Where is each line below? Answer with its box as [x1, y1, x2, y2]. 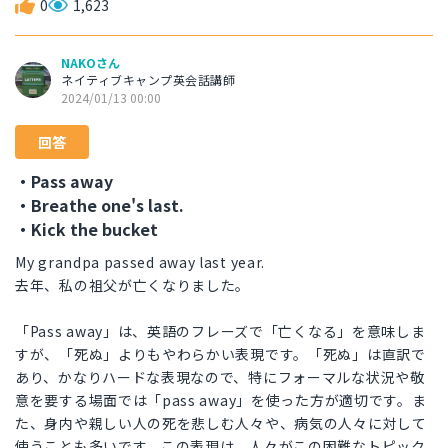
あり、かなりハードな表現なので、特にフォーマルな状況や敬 [15, 367, 425, 388]
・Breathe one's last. [15, 193, 184, 218]
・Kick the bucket [15, 217, 158, 242]
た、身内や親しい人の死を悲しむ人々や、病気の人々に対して [15, 413, 427, 434]
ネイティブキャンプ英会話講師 [61, 71, 235, 89]
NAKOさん [61, 54, 120, 72]
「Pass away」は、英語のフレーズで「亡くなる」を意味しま [15, 321, 426, 342]
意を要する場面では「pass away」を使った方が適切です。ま [15, 390, 427, 411]
